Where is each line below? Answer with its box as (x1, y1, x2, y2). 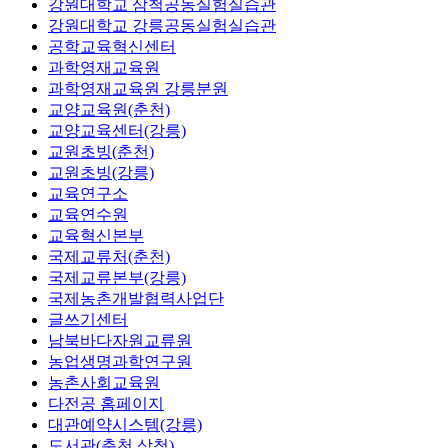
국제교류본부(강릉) (48, 268, 186, 286)
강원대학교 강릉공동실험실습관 (48, 16, 276, 34)
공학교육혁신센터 (48, 37, 176, 55)
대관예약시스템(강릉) (48, 415, 202, 433)
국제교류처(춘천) (48, 247, 170, 265)
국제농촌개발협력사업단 (48, 289, 224, 307)
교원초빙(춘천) (48, 142, 154, 160)
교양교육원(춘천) (48, 100, 170, 118)
